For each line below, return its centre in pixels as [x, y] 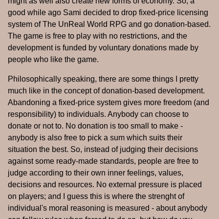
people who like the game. [53, 60]
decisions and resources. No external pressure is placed [105, 185]
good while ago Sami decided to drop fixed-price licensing [108, 13]
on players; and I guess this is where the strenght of [96, 197]
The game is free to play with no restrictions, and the [98, 36]
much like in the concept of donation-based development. [106, 91]
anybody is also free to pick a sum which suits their [95, 138]
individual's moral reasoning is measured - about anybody [108, 208]
